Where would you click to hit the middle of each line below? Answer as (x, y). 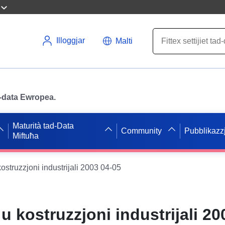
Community (141, 131)
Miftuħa (26, 136)
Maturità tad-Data (43, 126)
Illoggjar (71, 40)
